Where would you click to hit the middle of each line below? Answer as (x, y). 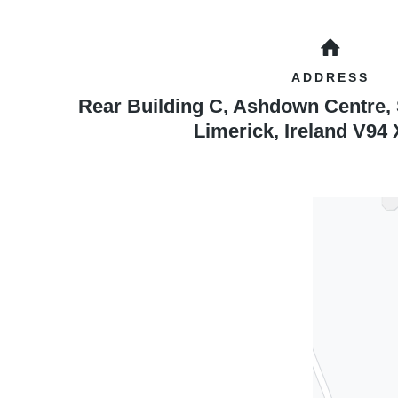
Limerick (234, 131)
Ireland (316, 131)
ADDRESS (330, 77)
